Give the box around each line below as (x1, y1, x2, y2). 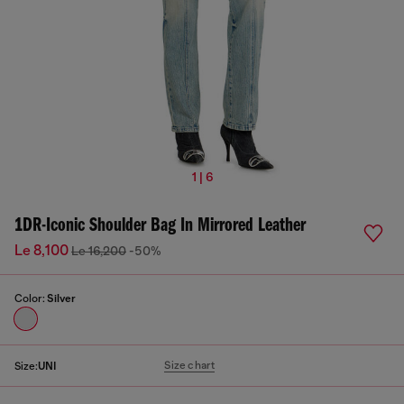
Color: (14, 292, 47, 305)
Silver (47, 292, 76, 305)
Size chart (164, 359, 216, 372)
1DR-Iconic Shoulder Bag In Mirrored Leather (14, 216, 306, 236)
